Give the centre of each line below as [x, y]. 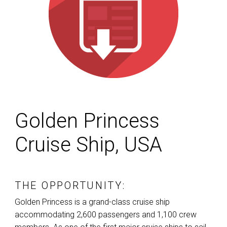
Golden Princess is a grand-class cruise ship [92, 202]
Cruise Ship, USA [88, 145]
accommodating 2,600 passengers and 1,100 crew [106, 215]
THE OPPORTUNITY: [70, 186]
